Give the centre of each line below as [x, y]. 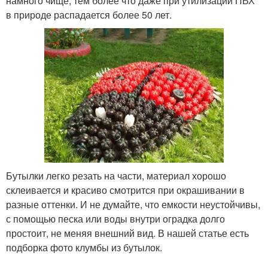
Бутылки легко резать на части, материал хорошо [116, 175]
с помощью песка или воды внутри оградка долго [115, 218]
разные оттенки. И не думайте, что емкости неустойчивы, [133, 204]
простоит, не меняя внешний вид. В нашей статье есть [127, 233]
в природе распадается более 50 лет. [89, 14]
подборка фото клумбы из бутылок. [84, 247]
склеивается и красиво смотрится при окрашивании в [125, 190]
